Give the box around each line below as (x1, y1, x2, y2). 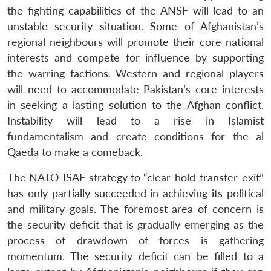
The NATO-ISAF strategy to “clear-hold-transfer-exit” (7, 171, 264, 184)
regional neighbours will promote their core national (7, 35, 264, 48)
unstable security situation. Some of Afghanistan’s (7, 19, 264, 33)
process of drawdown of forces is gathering (7, 233, 264, 247)
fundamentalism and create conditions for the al (7, 129, 264, 143)
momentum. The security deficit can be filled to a (7, 249, 264, 263)
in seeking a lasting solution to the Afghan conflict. (7, 98, 264, 111)
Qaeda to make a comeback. (7, 145, 143, 158)
